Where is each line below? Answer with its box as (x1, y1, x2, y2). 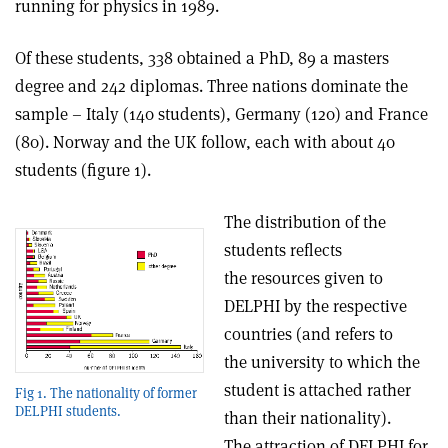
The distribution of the (224, 211, 386, 233)
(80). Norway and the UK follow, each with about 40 (15, 131, 395, 153)
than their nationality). (224, 407, 391, 429)
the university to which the (224, 351, 420, 373)
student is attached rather (224, 379, 411, 401)
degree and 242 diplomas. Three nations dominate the (15, 75, 408, 97)
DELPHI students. (15, 402, 121, 421)
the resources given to (224, 267, 383, 289)
